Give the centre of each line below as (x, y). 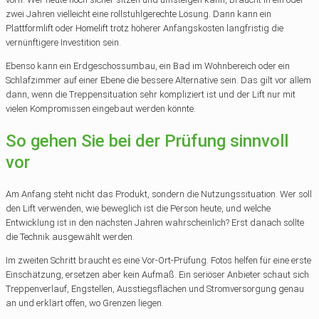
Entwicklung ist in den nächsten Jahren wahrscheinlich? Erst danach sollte (155, 222)
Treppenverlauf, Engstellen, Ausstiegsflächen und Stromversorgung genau (155, 288)
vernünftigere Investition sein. (63, 42)
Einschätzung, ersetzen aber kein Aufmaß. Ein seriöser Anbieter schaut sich (157, 274)
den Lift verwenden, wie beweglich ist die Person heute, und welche (138, 208)
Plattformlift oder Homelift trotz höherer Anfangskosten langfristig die (145, 28)
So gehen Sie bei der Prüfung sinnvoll (147, 141)
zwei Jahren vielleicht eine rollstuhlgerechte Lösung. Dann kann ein (138, 14)
